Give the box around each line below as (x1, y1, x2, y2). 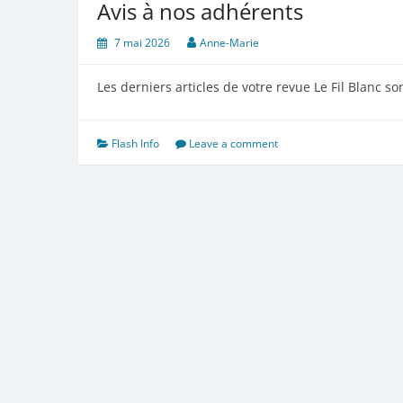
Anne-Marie (200, 34, 259, 50)
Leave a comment (189, 135, 278, 151)
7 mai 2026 (114, 34, 170, 50)
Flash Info (112, 135, 159, 151)
